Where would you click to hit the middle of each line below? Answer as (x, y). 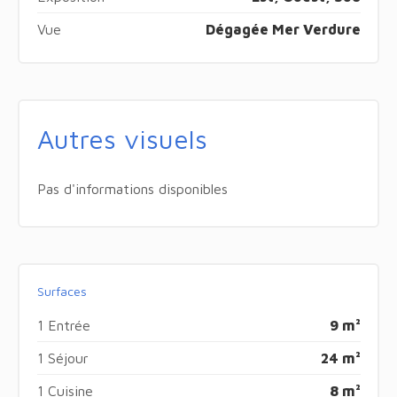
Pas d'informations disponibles (132, 188)
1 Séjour (62, 358)
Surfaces (62, 291)
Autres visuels (122, 138)
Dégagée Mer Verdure (283, 29)
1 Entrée (63, 325)
